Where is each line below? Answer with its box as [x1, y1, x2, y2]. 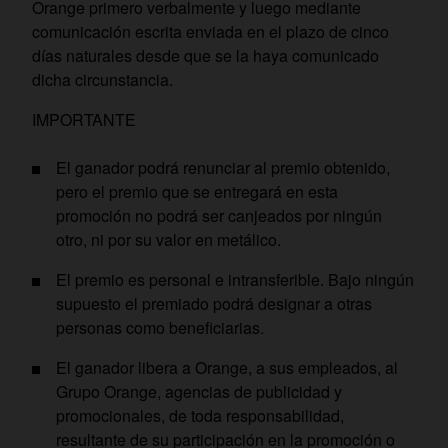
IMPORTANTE [32, 108, 136, 131]
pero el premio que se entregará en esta [56, 180, 338, 203]
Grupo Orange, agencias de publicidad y [56, 380, 342, 403]
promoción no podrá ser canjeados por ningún [56, 204, 382, 227]
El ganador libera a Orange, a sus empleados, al [56, 356, 398, 379]
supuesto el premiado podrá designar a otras [56, 292, 372, 315]
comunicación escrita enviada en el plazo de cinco [32, 20, 389, 43]
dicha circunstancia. [32, 68, 173, 91]
